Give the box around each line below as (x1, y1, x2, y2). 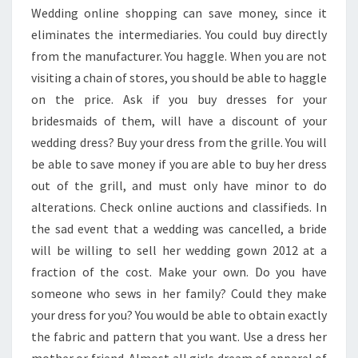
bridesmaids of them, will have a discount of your (31, 113, 327, 129)
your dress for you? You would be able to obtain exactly (31, 307, 327, 323)
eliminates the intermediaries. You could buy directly (31, 26, 327, 42)
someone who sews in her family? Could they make (31, 285, 327, 301)
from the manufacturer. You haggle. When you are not (31, 48, 327, 64)
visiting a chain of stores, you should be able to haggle (31, 70, 327, 86)
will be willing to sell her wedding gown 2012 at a (31, 242, 327, 258)
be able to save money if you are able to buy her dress (31, 156, 327, 172)
